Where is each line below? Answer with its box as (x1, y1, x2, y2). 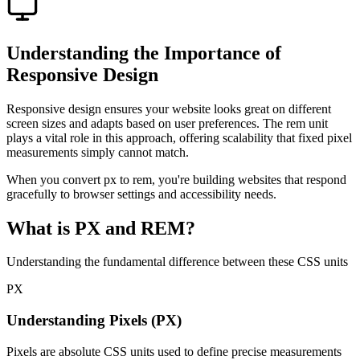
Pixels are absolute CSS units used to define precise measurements (6, 344, 342, 358)
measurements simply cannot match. (6, 145, 189, 159)
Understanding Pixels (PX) (6, 312, 182, 329)
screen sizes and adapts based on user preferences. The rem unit (6, 116, 328, 130)
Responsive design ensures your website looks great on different (6, 101, 331, 116)
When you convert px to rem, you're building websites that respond (6, 172, 346, 186)
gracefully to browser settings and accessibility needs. (6, 186, 276, 201)
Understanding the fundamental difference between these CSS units (6, 255, 348, 269)
